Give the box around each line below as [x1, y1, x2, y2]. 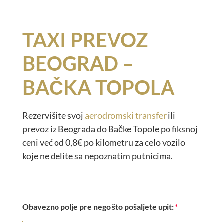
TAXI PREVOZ [22, 28, 148, 52]
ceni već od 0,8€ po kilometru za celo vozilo [22, 137, 185, 148]
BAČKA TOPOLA [22, 75, 174, 100]
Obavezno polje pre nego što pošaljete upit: [22, 202, 174, 212]
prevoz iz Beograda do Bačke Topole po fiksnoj [22, 123, 198, 135]
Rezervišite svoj [22, 110, 85, 121]
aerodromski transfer [84, 110, 166, 121]
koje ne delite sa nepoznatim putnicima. [22, 150, 173, 162]
